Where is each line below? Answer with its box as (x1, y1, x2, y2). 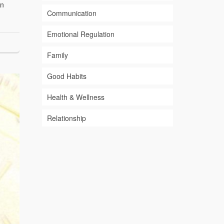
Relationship (46, 113, 86, 123)
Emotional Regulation (46, 29, 114, 39)
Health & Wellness (46, 92, 104, 102)
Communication (46, 8, 96, 18)
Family (46, 50, 68, 60)
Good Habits (46, 71, 86, 81)
